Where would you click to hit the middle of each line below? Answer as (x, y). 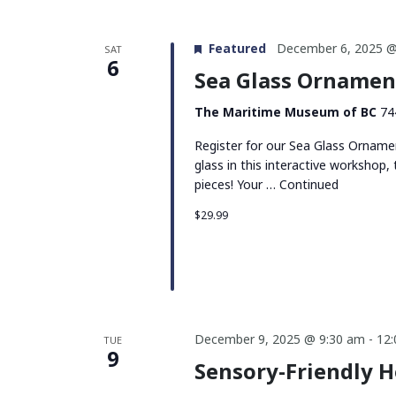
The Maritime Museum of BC (287, 111)
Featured (237, 48)
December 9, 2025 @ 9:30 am (279, 339)
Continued (308, 184)
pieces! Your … (236, 184)
